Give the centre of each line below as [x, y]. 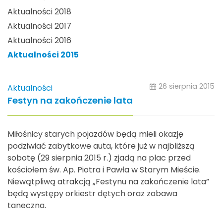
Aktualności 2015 [43, 55]
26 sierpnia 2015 [187, 86]
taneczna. [27, 205]
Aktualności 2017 [39, 26]
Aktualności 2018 [39, 12]
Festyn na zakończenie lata [70, 100]
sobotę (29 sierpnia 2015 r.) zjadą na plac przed [99, 158]
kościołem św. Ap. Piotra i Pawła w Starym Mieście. [104, 169]
